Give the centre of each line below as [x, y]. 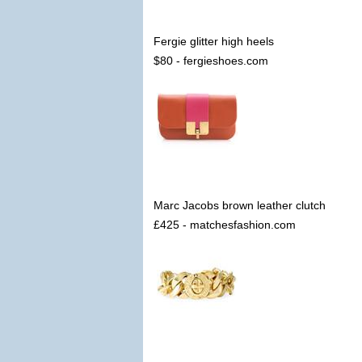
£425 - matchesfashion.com [225, 225]
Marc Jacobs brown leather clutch [240, 205]
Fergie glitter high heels [214, 41]
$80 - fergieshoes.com [211, 61]
